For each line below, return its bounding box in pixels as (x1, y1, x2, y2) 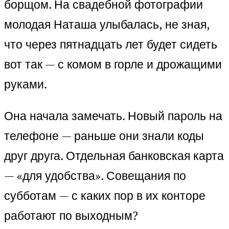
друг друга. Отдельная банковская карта (4, 148, 224, 164)
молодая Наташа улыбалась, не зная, (4, 16, 210, 33)
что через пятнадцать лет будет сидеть (4, 36, 217, 53)
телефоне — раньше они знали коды (4, 128, 204, 144)
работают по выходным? (4, 208, 138, 224)
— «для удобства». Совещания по (4, 168, 186, 184)
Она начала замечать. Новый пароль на (4, 108, 222, 124)
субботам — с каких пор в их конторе (4, 188, 205, 204)
